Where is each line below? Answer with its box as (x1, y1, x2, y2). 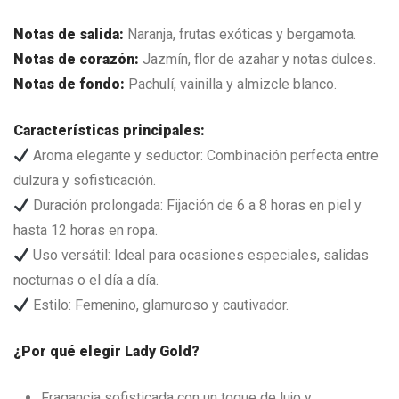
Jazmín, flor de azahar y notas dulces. (139, 51, 376, 69)
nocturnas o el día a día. (13, 272, 159, 289)
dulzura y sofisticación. (13, 172, 156, 190)
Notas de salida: (13, 26, 124, 44)
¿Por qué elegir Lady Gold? (13, 343, 199, 361)
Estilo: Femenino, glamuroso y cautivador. (29, 297, 289, 314)
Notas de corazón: (13, 51, 139, 69)
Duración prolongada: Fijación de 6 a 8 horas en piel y (29, 197, 362, 215)
